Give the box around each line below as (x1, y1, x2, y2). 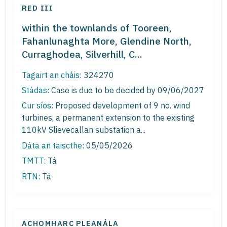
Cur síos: (22, 100, 53, 111)
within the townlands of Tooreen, (22, 21, 172, 34)
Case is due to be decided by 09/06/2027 (49, 85, 204, 96)
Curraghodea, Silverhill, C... (22, 47, 142, 60)
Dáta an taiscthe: (22, 140, 84, 150)
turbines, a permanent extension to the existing (22, 112, 195, 123)
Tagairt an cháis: (22, 69, 82, 80)
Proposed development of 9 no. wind (53, 100, 190, 111)
